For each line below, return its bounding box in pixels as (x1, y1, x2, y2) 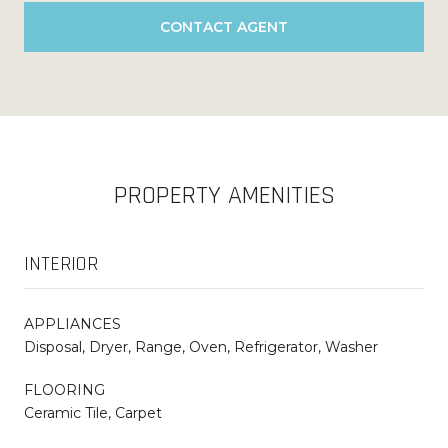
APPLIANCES (24, 314, 121, 333)
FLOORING (24, 380, 105, 399)
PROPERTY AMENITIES (113, 178, 335, 212)
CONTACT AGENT (160, 17, 288, 36)
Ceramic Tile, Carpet (24, 403, 162, 422)
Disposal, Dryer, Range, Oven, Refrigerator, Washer (24, 337, 378, 356)
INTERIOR (24, 250, 98, 277)
